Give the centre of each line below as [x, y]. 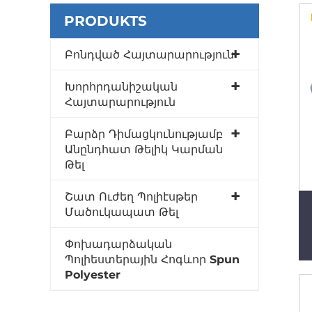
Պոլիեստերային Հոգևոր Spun [152, 259]
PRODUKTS [106, 21]
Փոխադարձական [118, 244]
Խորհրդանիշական [121, 86]
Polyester [93, 274]
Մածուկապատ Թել [122, 212]
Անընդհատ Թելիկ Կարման [144, 149]
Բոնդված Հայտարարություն [149, 54]
